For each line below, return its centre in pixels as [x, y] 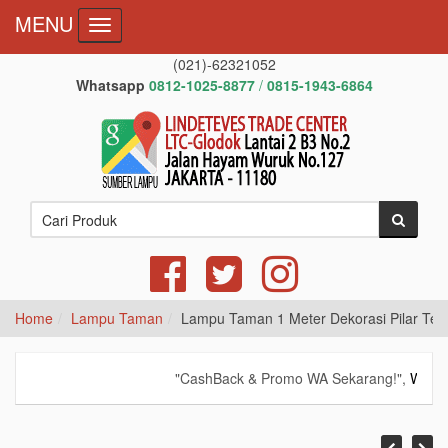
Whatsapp [112, 85]
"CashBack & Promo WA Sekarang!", [271, 378]
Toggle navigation [155, 28]
